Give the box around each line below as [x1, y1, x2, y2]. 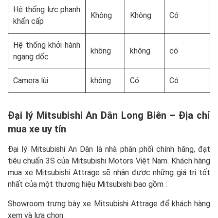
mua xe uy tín [8, 123, 66, 135]
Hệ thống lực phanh [13, 4, 80, 14]
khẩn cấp [13, 16, 44, 26]
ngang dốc [13, 52, 49, 61]
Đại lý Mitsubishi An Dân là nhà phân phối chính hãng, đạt [8, 144, 210, 154]
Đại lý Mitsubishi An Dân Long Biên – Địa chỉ [8, 109, 210, 121]
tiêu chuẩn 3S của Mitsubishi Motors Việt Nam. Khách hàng [8, 156, 210, 165]
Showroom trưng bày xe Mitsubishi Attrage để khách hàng [8, 199, 210, 208]
